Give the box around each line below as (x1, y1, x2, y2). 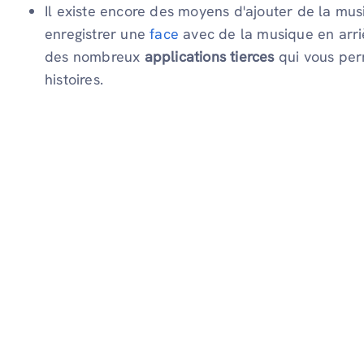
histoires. (45, 70, 108, 89)
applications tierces (140, 47, 275, 67)
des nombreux (45, 47, 141, 67)
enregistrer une (45, 24, 150, 44)
